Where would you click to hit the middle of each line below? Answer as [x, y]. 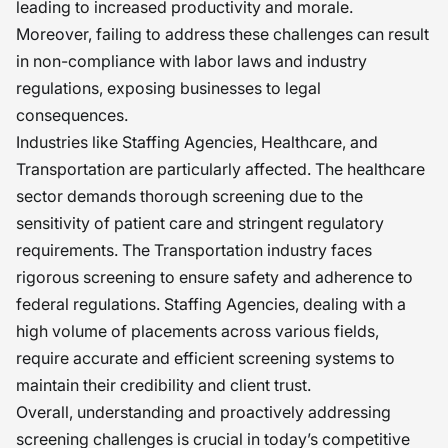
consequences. [72, 115]
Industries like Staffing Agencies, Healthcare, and [197, 142]
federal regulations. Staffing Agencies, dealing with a [211, 304]
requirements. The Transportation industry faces [194, 250]
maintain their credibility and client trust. [163, 385]
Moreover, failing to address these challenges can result [222, 34]
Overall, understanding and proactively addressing [203, 412]
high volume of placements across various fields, [197, 331]
